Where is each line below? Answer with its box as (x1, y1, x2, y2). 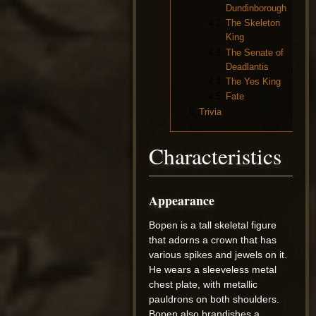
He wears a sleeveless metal (149, 264, 277, 276)
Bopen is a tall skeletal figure (149, 219, 277, 231)
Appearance (149, 191, 215, 210)
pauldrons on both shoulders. (149, 293, 280, 305)
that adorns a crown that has (149, 234, 277, 246)
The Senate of (226, 47, 284, 58)
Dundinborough (226, 2, 286, 13)
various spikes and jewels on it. (149, 249, 288, 261)
